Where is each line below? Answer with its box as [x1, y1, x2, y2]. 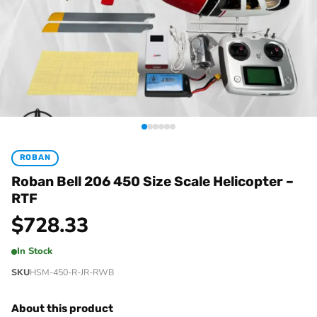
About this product [11, 301, 113, 315]
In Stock [17, 245, 52, 258]
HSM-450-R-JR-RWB [30, 265, 114, 278]
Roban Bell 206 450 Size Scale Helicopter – [11, 173, 294, 190]
